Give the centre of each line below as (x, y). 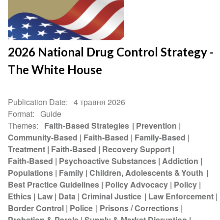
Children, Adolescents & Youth (147, 172)
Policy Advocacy (137, 184)
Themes (22, 125)
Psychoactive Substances (108, 161)
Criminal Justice (112, 196)
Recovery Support (137, 149)
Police (82, 208)
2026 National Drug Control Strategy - (111, 52)
